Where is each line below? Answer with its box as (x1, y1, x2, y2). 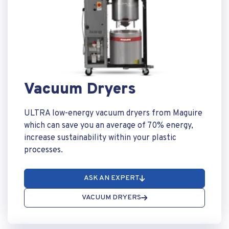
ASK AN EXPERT (84, 174, 140, 182)
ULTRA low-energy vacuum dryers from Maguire (24, 108, 202, 119)
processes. (24, 145, 63, 155)
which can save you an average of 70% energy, (24, 121, 193, 131)
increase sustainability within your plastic (24, 133, 176, 143)
